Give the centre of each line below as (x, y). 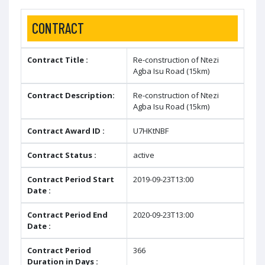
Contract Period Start (71, 179)
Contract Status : (62, 155)
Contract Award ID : (66, 130)
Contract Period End (67, 214)
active (144, 155)
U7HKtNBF (151, 130)
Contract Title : (58, 59)
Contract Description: (71, 95)
